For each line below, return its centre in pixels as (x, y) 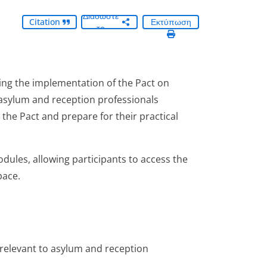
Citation (46, 22)
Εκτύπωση (171, 22)
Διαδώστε (101, 16)
